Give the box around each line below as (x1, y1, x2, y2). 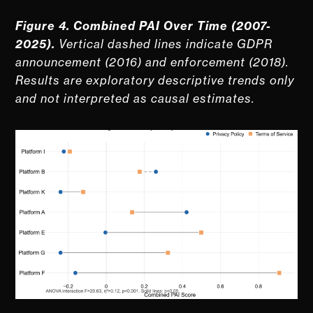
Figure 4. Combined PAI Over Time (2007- (15, 18, 272, 33)
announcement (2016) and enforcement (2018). (15, 54, 290, 69)
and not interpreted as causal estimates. (15, 91, 259, 105)
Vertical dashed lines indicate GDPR (55, 36, 273, 51)
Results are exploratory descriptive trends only (15, 73, 295, 87)
